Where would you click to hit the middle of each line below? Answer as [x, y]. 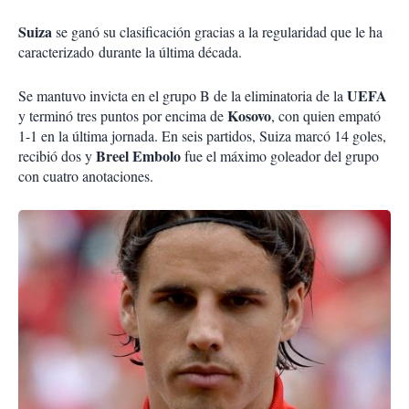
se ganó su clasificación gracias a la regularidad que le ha [219, 32]
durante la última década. [173, 52]
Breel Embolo [138, 156]
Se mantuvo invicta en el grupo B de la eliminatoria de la [183, 96]
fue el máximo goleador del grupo [280, 156]
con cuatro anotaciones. [86, 176]
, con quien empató [326, 116]
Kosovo [249, 116]
